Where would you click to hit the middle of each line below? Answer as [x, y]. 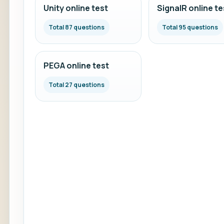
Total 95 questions [190, 27]
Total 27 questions [76, 85]
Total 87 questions [76, 27]
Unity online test [76, 8]
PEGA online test [76, 65]
